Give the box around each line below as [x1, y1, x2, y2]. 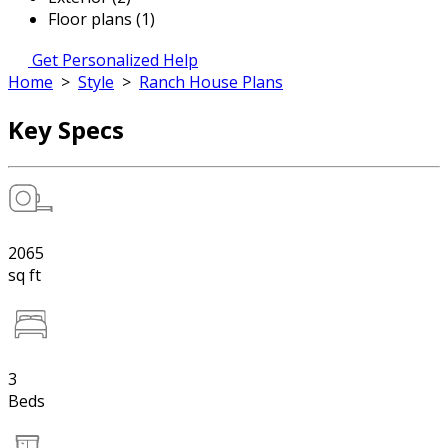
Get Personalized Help [32, 49, 198, 71]
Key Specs [8, 112, 124, 146]
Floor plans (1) [48, 8, 155, 30]
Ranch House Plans [139, 71, 283, 93]
